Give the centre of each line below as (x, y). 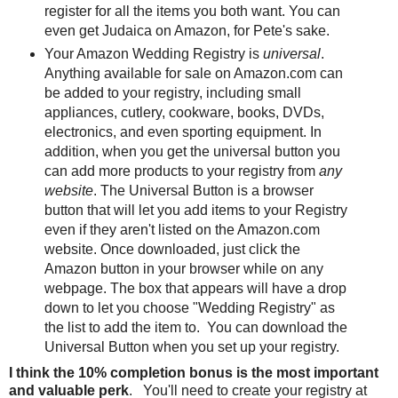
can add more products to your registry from (181, 171)
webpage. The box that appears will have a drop (195, 289)
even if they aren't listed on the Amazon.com (182, 230)
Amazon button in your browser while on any (183, 269)
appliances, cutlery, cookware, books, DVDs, (184, 113)
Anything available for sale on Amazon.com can (193, 74)
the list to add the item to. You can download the (195, 328)
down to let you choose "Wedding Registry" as (189, 308)
